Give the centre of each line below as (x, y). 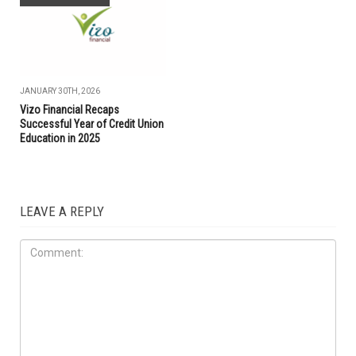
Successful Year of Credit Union (92, 124)
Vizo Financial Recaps (70, 110)
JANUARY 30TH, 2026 (60, 91)
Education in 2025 (60, 139)
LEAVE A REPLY (62, 212)
